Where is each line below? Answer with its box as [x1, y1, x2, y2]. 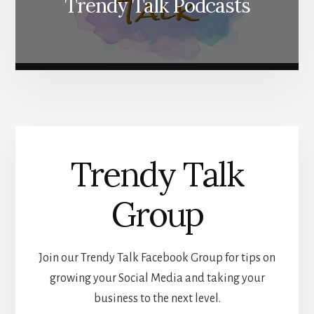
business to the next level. [93, 292, 221, 305]
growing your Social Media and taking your [49, 271, 265, 285]
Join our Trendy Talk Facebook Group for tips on [39, 251, 275, 264]
